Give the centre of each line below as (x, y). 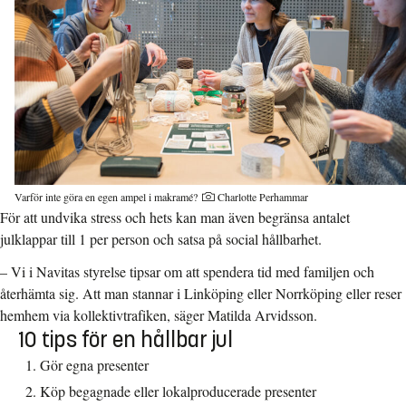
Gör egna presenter (94, 365)
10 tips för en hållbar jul (126, 340)
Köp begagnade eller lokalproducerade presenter (178, 391)
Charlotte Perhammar (263, 197)
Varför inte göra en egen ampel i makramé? (106, 197)
